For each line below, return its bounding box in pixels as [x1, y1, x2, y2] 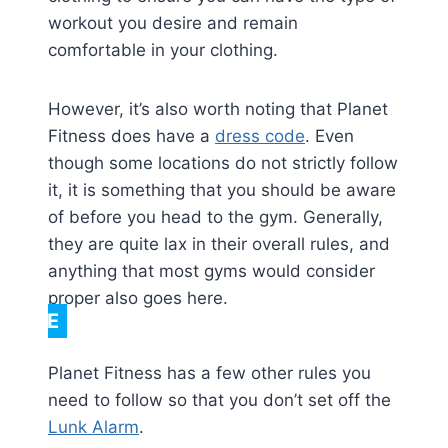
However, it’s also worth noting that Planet [48, 99, 388, 120]
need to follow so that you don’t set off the [48, 390, 391, 411]
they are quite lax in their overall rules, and [48, 234, 390, 255]
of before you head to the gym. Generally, [48, 207, 383, 228]
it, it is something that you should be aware [48, 180, 396, 201]
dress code [215, 126, 305, 147]
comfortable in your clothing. [48, 40, 278, 61]
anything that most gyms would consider [48, 261, 375, 282]
